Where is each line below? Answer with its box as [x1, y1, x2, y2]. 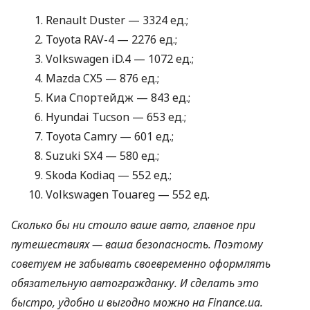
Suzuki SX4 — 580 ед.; [46, 148, 159, 164]
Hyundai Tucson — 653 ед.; [46, 109, 186, 125]
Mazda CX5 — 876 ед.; [46, 71, 159, 86]
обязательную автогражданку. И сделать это [11, 275, 259, 291]
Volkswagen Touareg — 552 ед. [46, 187, 210, 203]
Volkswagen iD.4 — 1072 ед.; [46, 51, 194, 67]
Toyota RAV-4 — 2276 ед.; [46, 32, 177, 48]
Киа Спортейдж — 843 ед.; [46, 90, 190, 106]
